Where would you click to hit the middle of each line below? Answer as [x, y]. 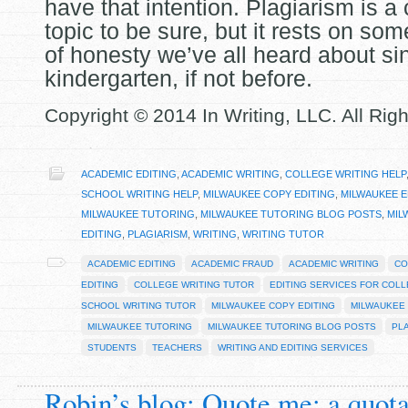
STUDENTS [112, 347]
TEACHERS [177, 347]
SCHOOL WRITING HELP [139, 194]
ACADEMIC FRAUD [232, 264]
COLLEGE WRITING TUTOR [194, 285]
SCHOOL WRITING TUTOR [138, 306]
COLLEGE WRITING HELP [346, 174]
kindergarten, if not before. [178, 78]
